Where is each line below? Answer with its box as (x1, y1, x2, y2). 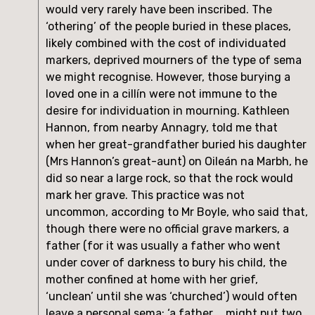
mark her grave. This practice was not (46, 188, 245, 202)
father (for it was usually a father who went (46, 238, 281, 252)
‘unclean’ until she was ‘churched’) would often (46, 289, 297, 303)
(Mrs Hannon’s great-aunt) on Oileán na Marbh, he (46, 154, 308, 168)
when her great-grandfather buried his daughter (46, 137, 307, 151)
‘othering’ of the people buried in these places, (46, 19, 291, 33)
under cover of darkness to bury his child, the (46, 255, 287, 269)
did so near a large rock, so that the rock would (46, 171, 293, 185)
